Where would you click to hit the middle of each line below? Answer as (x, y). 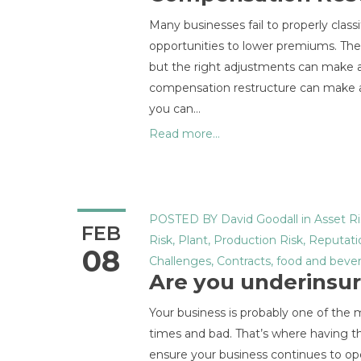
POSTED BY (183, 219)
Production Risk (258, 240)
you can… (175, 109)
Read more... (185, 134)
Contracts (244, 261)
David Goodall (259, 219)
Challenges (180, 261)
